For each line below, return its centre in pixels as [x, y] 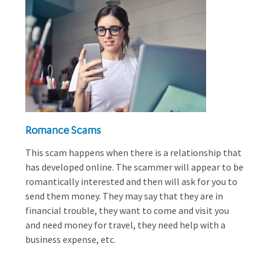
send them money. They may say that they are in [124, 196]
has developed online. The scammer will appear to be [134, 167]
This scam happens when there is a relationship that [133, 152]
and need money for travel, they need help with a [125, 225]
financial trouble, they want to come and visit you [127, 210]
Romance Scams [63, 130]
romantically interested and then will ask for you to [131, 181]
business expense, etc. [71, 239]
